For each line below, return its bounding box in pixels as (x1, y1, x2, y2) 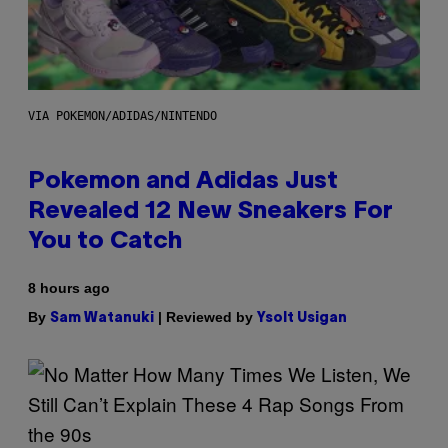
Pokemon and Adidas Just (28, 170, 338, 193)
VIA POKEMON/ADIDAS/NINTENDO (28, 108, 217, 123)
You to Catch (28, 230, 182, 253)
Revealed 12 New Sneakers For (28, 200, 393, 223)
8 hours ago (28, 279, 110, 296)
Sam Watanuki (50, 311, 154, 325)
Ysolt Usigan (257, 311, 347, 325)
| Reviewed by (154, 308, 257, 325)
